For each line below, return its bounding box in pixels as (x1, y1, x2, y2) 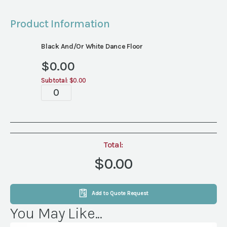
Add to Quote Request (91, 190, 149, 197)
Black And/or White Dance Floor (41, 42, 143, 51)
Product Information (10, 17, 110, 30)
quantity (41, 107, 87, 122)
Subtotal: (41, 76, 68, 84)
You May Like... (10, 204, 102, 222)
